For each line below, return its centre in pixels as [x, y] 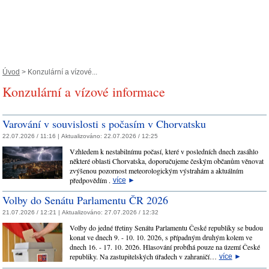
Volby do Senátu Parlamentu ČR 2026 [85, 200]
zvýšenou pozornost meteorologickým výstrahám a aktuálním [156, 170]
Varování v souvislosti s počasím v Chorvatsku [104, 124]
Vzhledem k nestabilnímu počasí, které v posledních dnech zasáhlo [164, 151]
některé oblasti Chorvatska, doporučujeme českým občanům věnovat [166, 161]
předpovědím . [91, 180]
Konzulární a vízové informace [84, 92]
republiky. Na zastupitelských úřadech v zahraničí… [144, 256]
